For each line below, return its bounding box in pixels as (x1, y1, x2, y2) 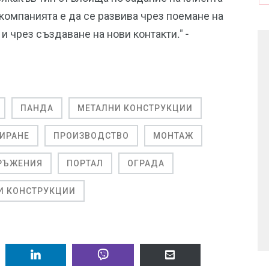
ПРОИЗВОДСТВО (53, 131, 129, 141)
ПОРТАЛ (67, 159, 103, 169)
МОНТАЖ (153, 131, 193, 141)
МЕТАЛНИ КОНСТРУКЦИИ (77, 103, 193, 113)
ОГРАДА (127, 159, 165, 169)
